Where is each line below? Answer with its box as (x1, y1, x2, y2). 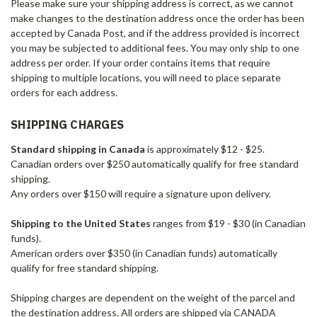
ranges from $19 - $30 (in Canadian (151, 217, 306, 229)
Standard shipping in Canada (11, 142, 145, 155)
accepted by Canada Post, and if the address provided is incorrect (11, 26, 300, 39)
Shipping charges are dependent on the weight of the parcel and (11, 291, 295, 304)
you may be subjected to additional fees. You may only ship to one (11, 41, 299, 54)
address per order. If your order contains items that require (11, 56, 270, 69)
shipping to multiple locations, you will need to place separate (11, 71, 281, 83)
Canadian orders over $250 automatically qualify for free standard (11, 157, 299, 170)
